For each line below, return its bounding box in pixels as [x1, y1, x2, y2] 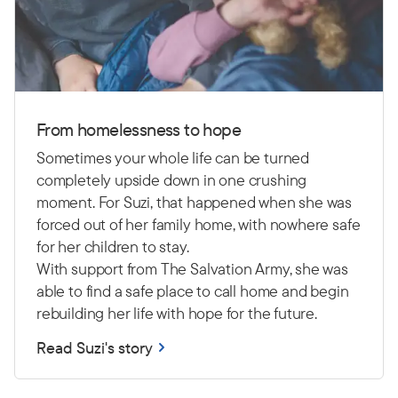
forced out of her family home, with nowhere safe [36, 213, 361, 235]
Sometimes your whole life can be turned [36, 147, 309, 168]
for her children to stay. [36, 235, 193, 257]
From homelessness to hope [36, 117, 241, 140]
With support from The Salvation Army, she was [36, 258, 348, 279]
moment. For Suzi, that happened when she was [36, 191, 353, 212]
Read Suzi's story [36, 337, 153, 358]
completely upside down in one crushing [36, 169, 307, 190]
